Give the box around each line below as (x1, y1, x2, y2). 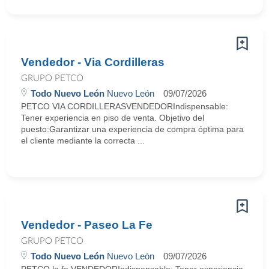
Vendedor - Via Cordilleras (21, 56, 165, 68)
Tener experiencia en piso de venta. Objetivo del (21, 113, 204, 122)
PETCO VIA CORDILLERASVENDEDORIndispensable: (21, 101, 228, 111)
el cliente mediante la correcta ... (21, 136, 145, 145)
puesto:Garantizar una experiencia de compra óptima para (21, 124, 244, 134)
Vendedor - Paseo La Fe (21, 219, 153, 231)
